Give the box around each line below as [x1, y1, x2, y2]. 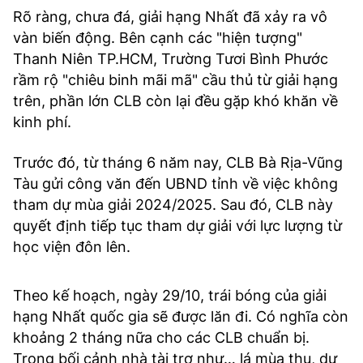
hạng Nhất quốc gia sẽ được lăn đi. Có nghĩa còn [13, 307, 348, 325]
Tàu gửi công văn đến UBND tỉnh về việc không [13, 174, 338, 192]
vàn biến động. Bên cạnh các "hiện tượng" [13, 28, 302, 46]
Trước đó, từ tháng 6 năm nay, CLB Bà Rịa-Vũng [13, 153, 343, 171]
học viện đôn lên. [13, 237, 130, 255]
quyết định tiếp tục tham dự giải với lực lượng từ [13, 216, 342, 234]
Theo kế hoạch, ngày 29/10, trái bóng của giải [13, 286, 327, 304]
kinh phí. [13, 113, 71, 130]
